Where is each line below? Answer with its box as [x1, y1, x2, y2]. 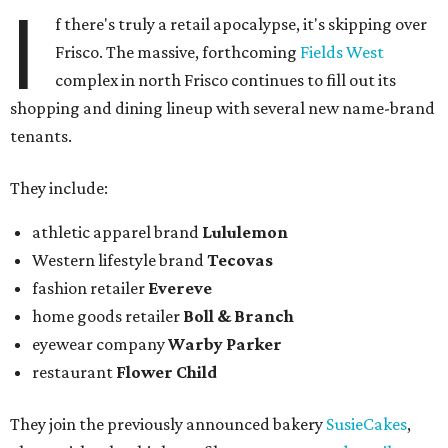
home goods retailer [32, 306, 183, 327]
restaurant [32, 362, 116, 383]
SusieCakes [326, 414, 407, 435]
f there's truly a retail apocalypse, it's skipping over [55, 14, 428, 35]
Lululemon [202, 222, 288, 243]
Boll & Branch [183, 306, 294, 327]
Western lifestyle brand [32, 250, 207, 271]
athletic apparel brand [32, 222, 202, 243]
